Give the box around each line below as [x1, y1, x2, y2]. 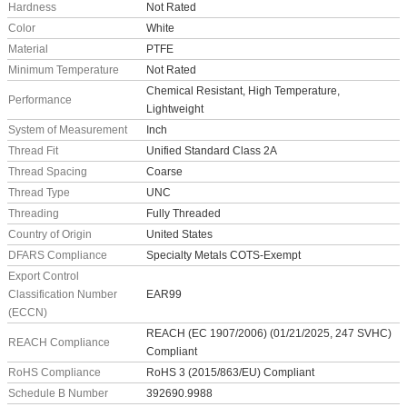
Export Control [8, 270, 79, 283]
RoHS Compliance [8, 366, 101, 379]
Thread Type [8, 186, 70, 199]
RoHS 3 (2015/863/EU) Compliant [146, 366, 314, 379]
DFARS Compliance [8, 249, 107, 262]
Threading [8, 207, 59, 220]
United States [146, 228, 213, 241]
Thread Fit [8, 144, 58, 157]
